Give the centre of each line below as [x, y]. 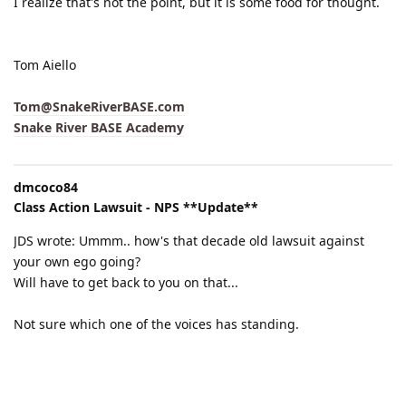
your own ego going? [77, 261]
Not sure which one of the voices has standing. [156, 324]
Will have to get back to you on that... [126, 282]
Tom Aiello [45, 64]
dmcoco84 [46, 187]
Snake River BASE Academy [99, 127]
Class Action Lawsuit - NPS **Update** [136, 207]
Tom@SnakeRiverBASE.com [99, 106]
